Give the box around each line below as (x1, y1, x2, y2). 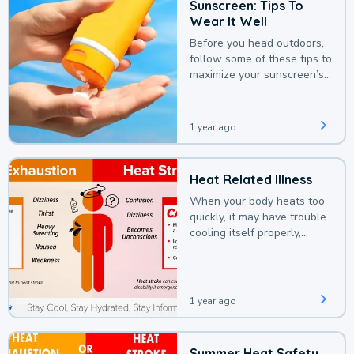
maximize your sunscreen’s (190, 67, 324, 83)
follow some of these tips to (190, 51, 332, 67)
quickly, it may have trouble (190, 209, 326, 225)
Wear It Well (190, 13, 267, 30)
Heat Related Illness (190, 171, 312, 188)
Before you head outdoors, (190, 36, 324, 51)
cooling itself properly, (190, 225, 301, 241)
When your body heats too (190, 194, 325, 209)
